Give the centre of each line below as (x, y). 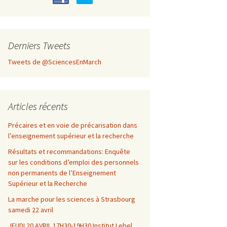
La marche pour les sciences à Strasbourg (72, 199)
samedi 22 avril (31, 210)
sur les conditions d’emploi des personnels (73, 162)
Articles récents (38, 106)
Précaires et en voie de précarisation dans (73, 125)
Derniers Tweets (39, 45)
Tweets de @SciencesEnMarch (55, 62)
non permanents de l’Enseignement (62, 173)
